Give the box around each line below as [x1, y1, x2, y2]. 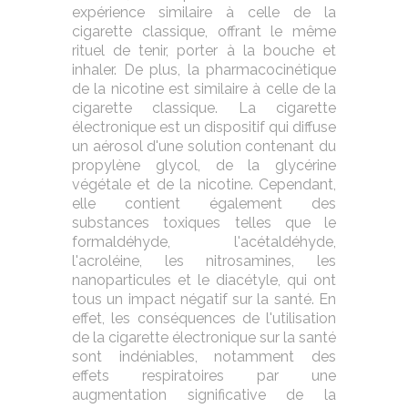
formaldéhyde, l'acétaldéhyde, [72, 233, 336, 250]
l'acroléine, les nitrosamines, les [72, 252, 336, 270]
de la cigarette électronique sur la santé [72, 329, 336, 346]
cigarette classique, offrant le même [72, 23, 336, 40]
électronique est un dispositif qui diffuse [72, 118, 336, 136]
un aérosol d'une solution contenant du [72, 138, 336, 155]
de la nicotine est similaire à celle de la [72, 80, 336, 97]
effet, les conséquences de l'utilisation [72, 310, 336, 327]
